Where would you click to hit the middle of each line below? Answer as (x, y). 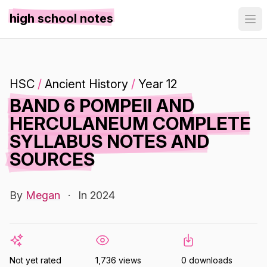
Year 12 (158, 84)
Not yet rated (35, 260)
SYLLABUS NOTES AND (109, 141)
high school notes (61, 18)
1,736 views (118, 260)
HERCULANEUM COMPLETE (130, 123)
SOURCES (52, 159)
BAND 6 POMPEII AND (102, 105)
